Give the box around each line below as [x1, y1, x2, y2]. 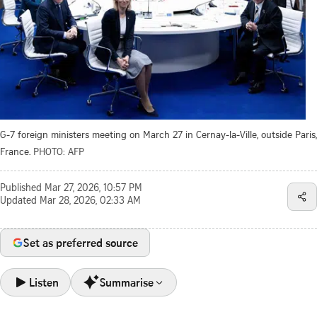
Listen [29, 274, 59, 290]
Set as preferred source [23, 234, 138, 250]
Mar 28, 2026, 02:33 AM [40, 196, 141, 207]
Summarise [100, 274, 154, 290]
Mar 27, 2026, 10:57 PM [45, 183, 142, 194]
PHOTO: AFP [33, 144, 84, 158]
